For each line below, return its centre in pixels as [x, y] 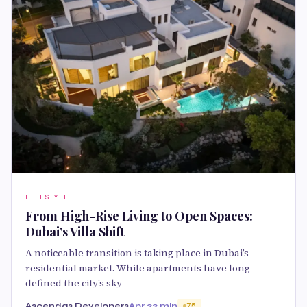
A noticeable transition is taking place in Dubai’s [137, 253]
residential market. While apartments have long [138, 268]
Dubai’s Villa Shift [75, 231]
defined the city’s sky [74, 283]
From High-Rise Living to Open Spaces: [139, 216]
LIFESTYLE [47, 197]
